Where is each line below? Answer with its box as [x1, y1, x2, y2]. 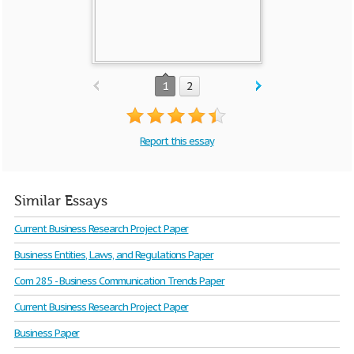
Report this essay [140, 134, 214, 148]
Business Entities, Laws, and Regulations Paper [14, 248, 214, 262]
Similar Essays [14, 193, 107, 209]
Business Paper [14, 326, 80, 340]
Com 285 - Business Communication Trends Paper [14, 274, 225, 288]
